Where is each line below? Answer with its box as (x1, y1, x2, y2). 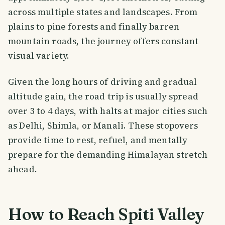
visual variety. (8, 50, 70, 62)
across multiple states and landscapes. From (8, 6, 198, 19)
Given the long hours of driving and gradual (8, 76, 197, 88)
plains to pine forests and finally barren (8, 21, 180, 33)
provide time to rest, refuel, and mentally (8, 134, 188, 147)
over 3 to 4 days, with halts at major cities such (8, 105, 208, 118)
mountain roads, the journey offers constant (8, 35, 199, 48)
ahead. (8, 163, 37, 176)
